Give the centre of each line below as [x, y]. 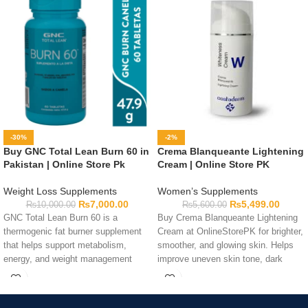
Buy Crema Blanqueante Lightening [228, 218]
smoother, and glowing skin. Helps [225, 245]
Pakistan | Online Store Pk [64, 164]
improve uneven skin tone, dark [220, 259]
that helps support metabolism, [65, 245]
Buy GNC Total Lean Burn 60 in [76, 151]
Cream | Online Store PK [213, 164]
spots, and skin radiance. [208, 273]
